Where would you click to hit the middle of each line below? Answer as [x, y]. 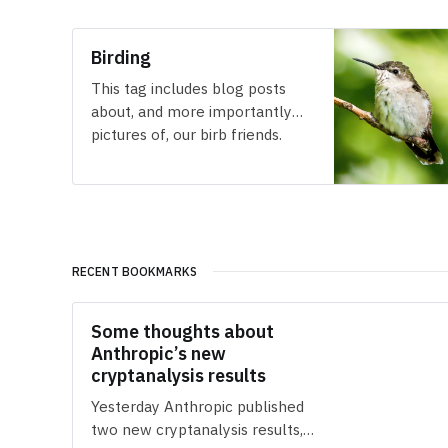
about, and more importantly [192, 111]
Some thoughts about [183, 332]
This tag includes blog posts [189, 88]
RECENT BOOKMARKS [134, 271]
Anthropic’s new [159, 354]
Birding [121, 58]
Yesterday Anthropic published [198, 406]
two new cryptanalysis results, [197, 429]
